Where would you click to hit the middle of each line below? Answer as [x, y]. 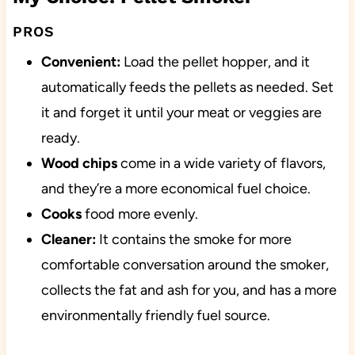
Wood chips [79, 164]
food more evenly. [139, 214]
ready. [60, 138]
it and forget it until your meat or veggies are [181, 113]
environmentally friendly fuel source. [155, 316]
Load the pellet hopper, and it [215, 62]
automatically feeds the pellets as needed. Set [187, 88]
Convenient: [80, 62]
